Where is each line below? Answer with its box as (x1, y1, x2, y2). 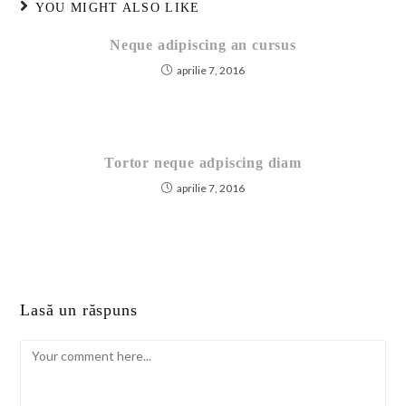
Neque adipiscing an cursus (110, 37, 296, 53)
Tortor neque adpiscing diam (104, 155, 302, 170)
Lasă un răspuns (20, 301, 138, 319)
